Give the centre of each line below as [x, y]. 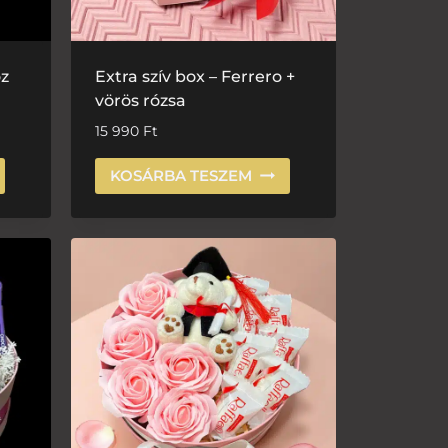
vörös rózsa [140, 101]
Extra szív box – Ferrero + [195, 77]
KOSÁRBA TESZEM [181, 175]
